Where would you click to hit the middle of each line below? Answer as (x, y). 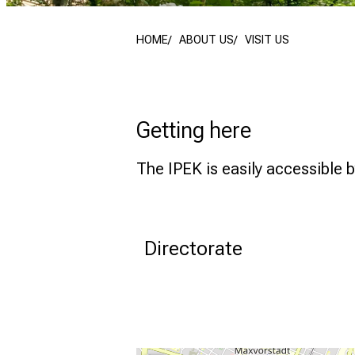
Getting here (194, 130)
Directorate (193, 248)
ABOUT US (206, 40)
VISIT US (267, 40)
